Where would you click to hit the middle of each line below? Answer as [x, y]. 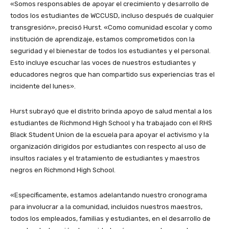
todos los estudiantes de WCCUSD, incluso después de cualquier [112, 15]
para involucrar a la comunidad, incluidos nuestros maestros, [106, 207]
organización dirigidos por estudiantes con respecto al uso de [108, 146]
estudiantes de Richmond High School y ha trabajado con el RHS [111, 123]
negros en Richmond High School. [63, 170]
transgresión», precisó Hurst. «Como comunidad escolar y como [111, 27]
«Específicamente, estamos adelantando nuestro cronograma [109, 195]
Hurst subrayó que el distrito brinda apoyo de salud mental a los [111, 111]
